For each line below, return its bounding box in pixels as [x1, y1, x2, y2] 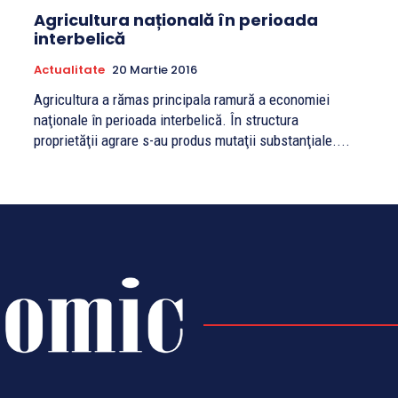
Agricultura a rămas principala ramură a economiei [34, 91, 330, 109]
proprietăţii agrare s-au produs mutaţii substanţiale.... [34, 131, 350, 150]
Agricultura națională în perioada [34, 9, 318, 32]
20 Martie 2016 [112, 61, 197, 79]
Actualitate [34, 61, 105, 79]
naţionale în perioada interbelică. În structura [34, 111, 298, 130]
